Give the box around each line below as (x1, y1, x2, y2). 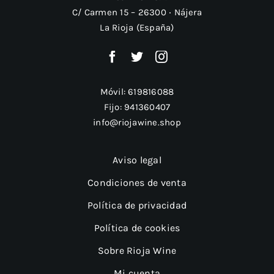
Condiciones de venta (87, 176, 187, 188)
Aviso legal (113, 154, 161, 166)
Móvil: (100, 86, 128, 97)
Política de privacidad (87, 199, 187, 211)
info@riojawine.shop (93, 116, 181, 128)
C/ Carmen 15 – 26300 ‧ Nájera (72, 6, 202, 18)
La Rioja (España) (100, 21, 174, 33)
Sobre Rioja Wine (97, 244, 177, 256)
